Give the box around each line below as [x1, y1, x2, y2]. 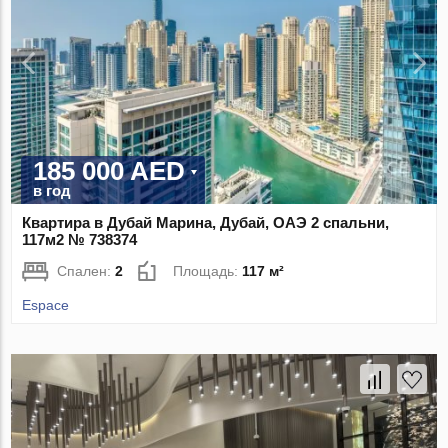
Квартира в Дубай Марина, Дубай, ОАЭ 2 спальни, [22, 214, 390, 232]
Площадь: [173, 263, 243, 280]
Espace [22, 297, 70, 314]
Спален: [57, 263, 116, 280]
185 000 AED [33, 156, 186, 187]
